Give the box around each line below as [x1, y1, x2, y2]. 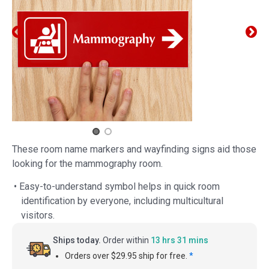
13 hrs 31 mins [151, 235, 208, 246]
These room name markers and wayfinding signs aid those [12, 144, 256, 156]
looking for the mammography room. [12, 158, 163, 170]
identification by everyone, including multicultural [21, 195, 223, 207]
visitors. [21, 210, 55, 222]
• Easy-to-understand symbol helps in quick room [14, 181, 220, 193]
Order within [101, 235, 151, 246]
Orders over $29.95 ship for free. [65, 251, 189, 261]
